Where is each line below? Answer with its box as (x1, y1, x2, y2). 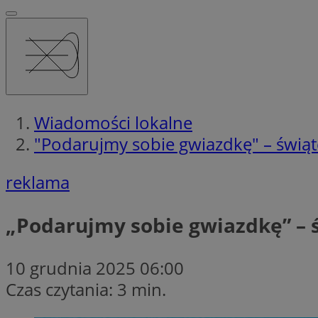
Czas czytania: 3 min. (6, 277, 166, 301)
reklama (6, 170, 70, 194)
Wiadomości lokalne (34, 110, 192, 134)
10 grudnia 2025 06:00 (6, 256, 184, 280)
